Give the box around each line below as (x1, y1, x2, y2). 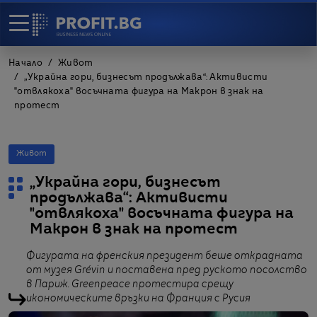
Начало (8, 59, 42, 68)
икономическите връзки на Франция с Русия (26, 294, 250, 304)
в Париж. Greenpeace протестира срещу (26, 279, 234, 289)
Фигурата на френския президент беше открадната (26, 251, 303, 261)
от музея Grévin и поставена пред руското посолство (26, 265, 307, 275)
